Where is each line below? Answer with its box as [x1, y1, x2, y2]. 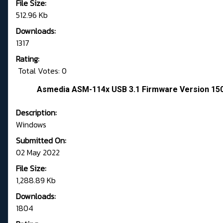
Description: [16, 107, 57, 119]
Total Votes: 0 [16, 65, 67, 77]
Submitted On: [16, 134, 66, 147]
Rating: [16, 53, 39, 65]
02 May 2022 [16, 146, 60, 159]
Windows [16, 118, 46, 131]
